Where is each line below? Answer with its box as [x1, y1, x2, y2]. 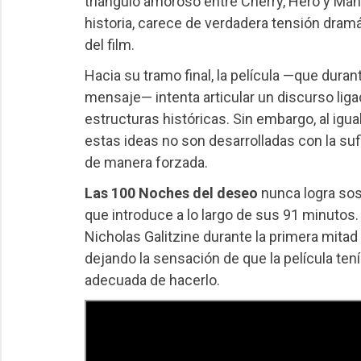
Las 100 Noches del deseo [84, 184, 258, 201]
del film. [84, 36, 135, 54]
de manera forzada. [84, 154, 208, 172]
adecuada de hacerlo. [84, 271, 220, 288]
